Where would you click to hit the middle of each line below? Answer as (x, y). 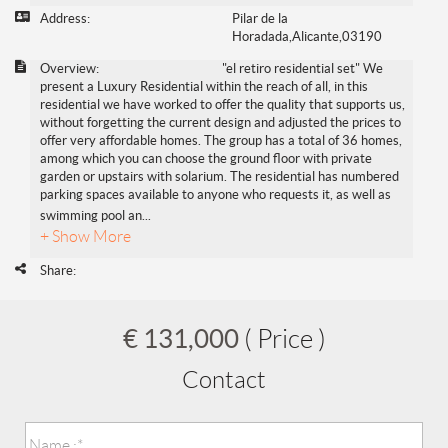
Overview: (69, 69)
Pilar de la (259, 19)
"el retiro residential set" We (303, 69)
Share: (58, 271)
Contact (224, 380)
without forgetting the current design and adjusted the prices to (220, 123)
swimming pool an (91, 216)
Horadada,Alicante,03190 (306, 37)
